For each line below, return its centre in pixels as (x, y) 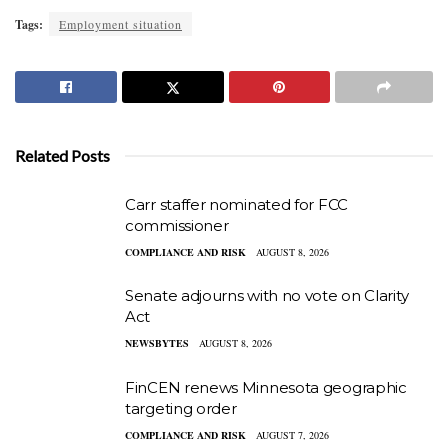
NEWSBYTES (157, 343)
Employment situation (120, 23)
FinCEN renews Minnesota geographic (266, 387)
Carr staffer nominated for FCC (236, 204)
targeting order (181, 408)
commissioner (177, 225)
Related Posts (62, 155)
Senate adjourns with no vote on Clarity (267, 296)
